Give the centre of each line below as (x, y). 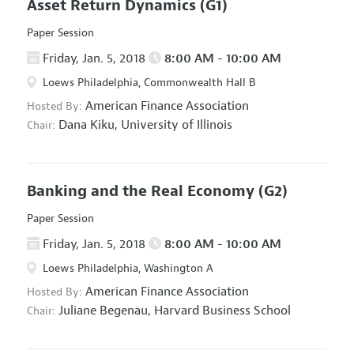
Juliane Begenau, (104, 311)
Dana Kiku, (88, 125)
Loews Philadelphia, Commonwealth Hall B (147, 83)
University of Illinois (176, 125)
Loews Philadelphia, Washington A (126, 269)
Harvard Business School (222, 311)
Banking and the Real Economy (142, 192)
